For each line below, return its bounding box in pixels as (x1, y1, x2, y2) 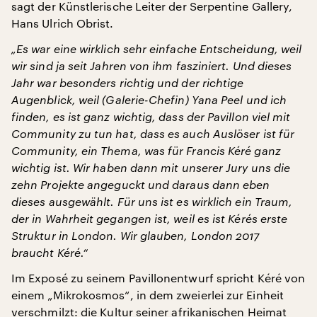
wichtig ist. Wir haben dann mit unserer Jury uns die (11, 161, 291, 174)
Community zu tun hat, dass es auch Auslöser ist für (11, 127, 295, 140)
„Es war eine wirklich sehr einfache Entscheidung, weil (11, 42, 302, 55)
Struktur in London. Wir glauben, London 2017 (11, 229, 260, 242)
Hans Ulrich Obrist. (11, 16, 114, 30)
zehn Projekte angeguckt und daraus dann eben (11, 178, 270, 191)
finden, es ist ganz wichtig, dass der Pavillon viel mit (11, 110, 291, 123)
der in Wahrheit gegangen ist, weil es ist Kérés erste (11, 212, 288, 225)
